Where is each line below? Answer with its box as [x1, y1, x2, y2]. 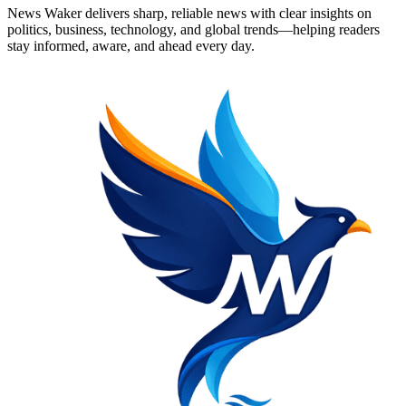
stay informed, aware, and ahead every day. [7, 37, 255, 53]
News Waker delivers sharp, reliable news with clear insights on [7, 5, 372, 21]
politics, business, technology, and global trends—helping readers [7, 21, 380, 37]
